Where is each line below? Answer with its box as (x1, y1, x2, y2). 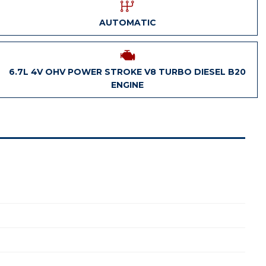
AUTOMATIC (99, 17, 156, 28)
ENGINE (111, 80, 144, 90)
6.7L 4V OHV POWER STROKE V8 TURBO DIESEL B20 (9, 66, 246, 77)
